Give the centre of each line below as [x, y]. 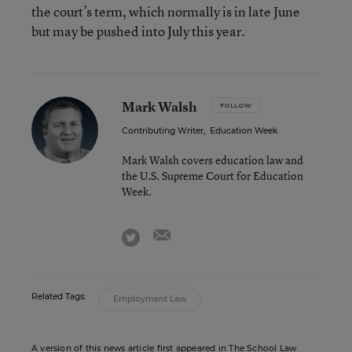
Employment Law [150, 299]
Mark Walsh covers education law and [213, 160]
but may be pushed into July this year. [138, 31]
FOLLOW [236, 105]
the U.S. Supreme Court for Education [213, 176]
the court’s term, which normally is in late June [166, 11]
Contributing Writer [163, 131]
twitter [157, 234]
